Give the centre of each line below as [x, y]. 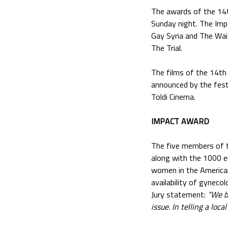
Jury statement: [179, 194]
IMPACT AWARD [180, 121]
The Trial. [167, 48]
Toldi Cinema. [173, 96]
